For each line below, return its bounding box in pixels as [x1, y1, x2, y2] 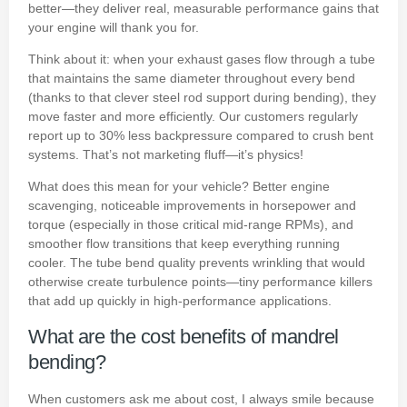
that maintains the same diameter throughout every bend [28, 71, 355, 86]
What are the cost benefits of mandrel [28, 324, 339, 348]
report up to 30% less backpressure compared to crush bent [28, 128, 373, 144]
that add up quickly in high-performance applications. [28, 293, 332, 309]
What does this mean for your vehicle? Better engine [28, 179, 330, 194]
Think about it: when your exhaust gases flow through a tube [28, 52, 375, 67]
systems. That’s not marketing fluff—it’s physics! [28, 147, 303, 163]
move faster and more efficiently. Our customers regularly [28, 109, 358, 124]
